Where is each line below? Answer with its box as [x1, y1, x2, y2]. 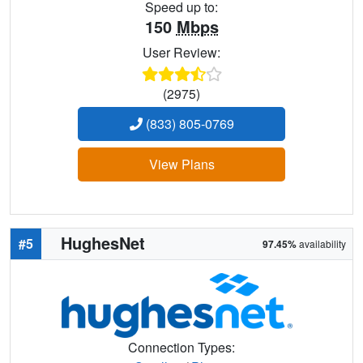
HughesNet [61, 230, 145, 254]
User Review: [143, 42, 220, 62]
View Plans [148, 154, 215, 173]
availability [297, 236, 346, 250]
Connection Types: [128, 337, 235, 357]
